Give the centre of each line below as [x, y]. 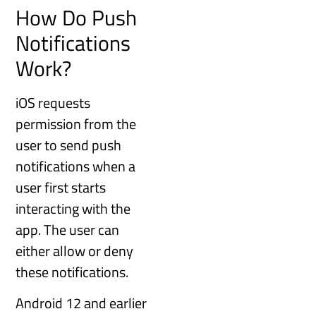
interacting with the [73, 208]
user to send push [69, 145]
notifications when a [76, 166]
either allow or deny [75, 250]
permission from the [76, 123]
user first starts [61, 187]
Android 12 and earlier [81, 303]
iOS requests [53, 102]
